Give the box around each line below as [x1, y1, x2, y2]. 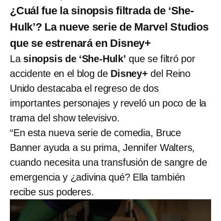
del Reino [147, 68, 191, 79]
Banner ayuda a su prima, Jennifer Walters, [10, 142, 195, 153]
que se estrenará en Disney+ [10, 37, 151, 49]
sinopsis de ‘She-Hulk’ [23, 53, 126, 64]
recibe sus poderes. [10, 186, 94, 197]
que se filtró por [126, 53, 195, 64]
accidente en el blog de [10, 68, 108, 79]
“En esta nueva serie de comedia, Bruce [10, 127, 181, 138]
